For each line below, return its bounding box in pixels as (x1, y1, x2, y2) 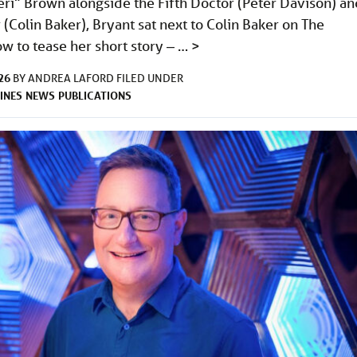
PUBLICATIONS (58, 88, 131, 104)
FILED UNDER (116, 71, 183, 86)
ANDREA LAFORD (28, 71, 116, 86)
